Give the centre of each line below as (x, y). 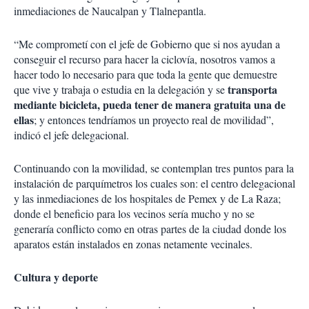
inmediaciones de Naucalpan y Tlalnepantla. (110, 11)
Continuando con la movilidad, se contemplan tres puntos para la (154, 168)
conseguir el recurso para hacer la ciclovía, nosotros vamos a (144, 59)
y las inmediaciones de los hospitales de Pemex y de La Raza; (147, 198)
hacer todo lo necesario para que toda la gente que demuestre (146, 74)
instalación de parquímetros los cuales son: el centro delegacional (154, 183)
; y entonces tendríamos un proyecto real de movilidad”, (154, 120)
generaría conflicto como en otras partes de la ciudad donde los (150, 229)
